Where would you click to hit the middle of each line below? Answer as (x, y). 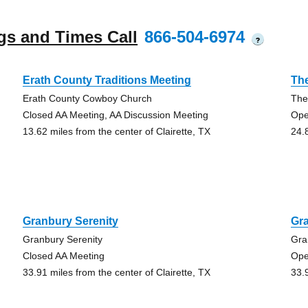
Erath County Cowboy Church (87, 98)
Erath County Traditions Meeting (107, 80)
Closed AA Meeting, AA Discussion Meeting (115, 115)
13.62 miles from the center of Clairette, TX (116, 131)
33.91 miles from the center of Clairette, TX (116, 272)
